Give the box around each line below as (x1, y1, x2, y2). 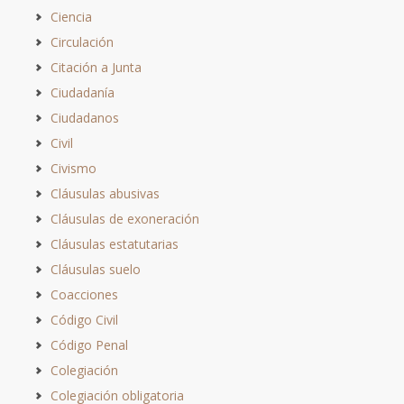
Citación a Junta (50, 58, 142, 76)
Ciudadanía (50, 83, 115, 101)
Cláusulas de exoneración (50, 209, 199, 227)
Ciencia (50, 7, 92, 25)
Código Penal (50, 335, 128, 353)
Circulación (50, 32, 114, 50)
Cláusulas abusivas (50, 184, 160, 202)
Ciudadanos (50, 108, 119, 126)
